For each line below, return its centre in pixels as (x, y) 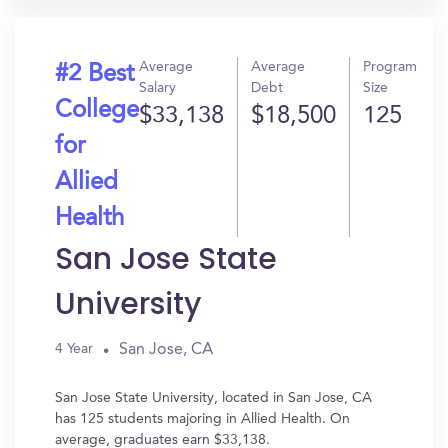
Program (390, 67)
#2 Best (94, 75)
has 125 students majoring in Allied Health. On (202, 419)
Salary (157, 88)
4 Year (74, 349)
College (97, 111)
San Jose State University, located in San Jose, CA (213, 398)
